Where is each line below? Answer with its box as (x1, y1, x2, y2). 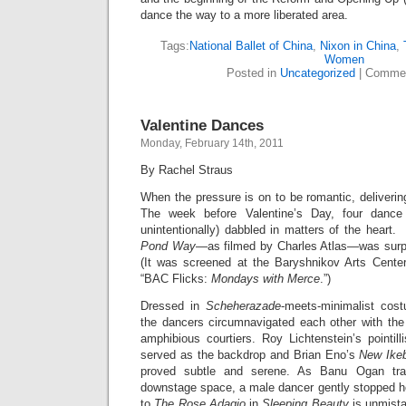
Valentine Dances (140, 116, 264, 134)
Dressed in (140, 299, 206, 313)
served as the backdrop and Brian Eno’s (140, 348, 360, 362)
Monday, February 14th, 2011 (140, 137, 284, 150)
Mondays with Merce (211, 272, 320, 285)
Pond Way (140, 239, 196, 253)
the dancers (140, 315, 204, 329)
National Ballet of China (189, 39, 313, 53)
